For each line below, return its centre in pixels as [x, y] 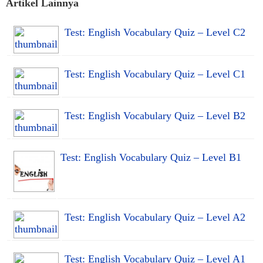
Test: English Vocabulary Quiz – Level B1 [151, 157]
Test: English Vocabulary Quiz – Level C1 [155, 74]
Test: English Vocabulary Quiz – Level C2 [155, 32]
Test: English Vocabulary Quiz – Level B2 [155, 115]
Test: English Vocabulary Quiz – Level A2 [155, 217]
